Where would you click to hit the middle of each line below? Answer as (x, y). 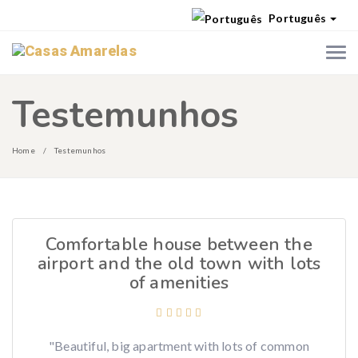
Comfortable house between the (179, 245)
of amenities (179, 283)
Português (296, 18)
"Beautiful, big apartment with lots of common (179, 346)
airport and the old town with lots (179, 264)
